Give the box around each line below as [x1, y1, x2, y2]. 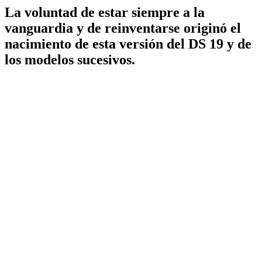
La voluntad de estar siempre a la [5, 4, 205, 20]
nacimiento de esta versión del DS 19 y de [5, 36, 251, 51]
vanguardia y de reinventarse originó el [5, 20, 241, 36]
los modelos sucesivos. [5, 51, 135, 67]
